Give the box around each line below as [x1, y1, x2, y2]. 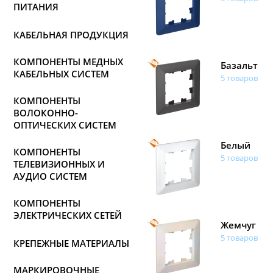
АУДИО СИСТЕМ [13, 170, 87, 182]
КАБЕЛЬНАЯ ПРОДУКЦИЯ [13, 29, 129, 41]
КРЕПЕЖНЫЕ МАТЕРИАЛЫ [13, 237, 129, 249]
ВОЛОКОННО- [13, 107, 78, 119]
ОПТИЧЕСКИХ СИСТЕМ [13, 119, 116, 131]
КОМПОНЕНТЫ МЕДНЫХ [13, 55, 123, 68]
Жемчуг [221, 219, 256, 231]
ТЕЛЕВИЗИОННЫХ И [13, 158, 105, 170]
